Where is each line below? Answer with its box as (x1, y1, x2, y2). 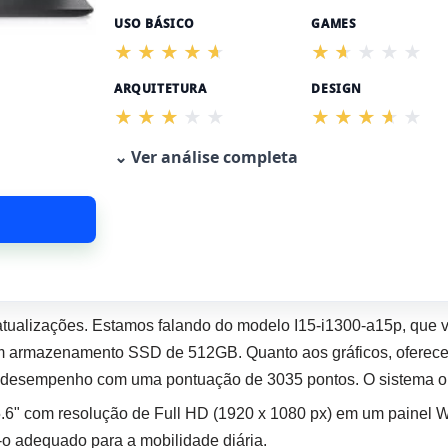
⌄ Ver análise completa (114, 146, 298, 168)
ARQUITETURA (114, 80, 207, 97)
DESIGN (311, 80, 362, 97)
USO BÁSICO (114, 15, 195, 32)
